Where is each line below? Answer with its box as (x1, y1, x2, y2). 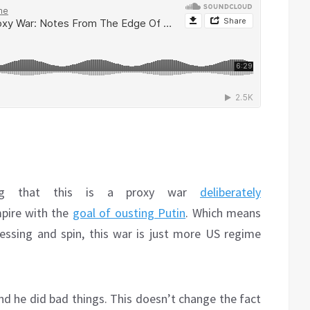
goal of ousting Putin (72, 205, 186, 221)
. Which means (185, 205, 262, 221)
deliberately (200, 184, 261, 201)
